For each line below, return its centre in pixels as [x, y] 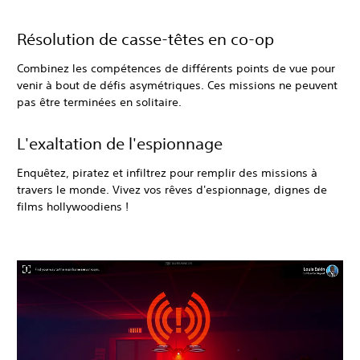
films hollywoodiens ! [73, 207]
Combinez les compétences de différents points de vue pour [176, 69]
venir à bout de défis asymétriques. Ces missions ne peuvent [177, 86]
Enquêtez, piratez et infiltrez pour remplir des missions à [167, 173]
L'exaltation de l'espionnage [120, 144]
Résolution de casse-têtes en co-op [145, 39]
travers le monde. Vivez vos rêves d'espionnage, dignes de [172, 190]
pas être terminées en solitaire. [99, 102]
